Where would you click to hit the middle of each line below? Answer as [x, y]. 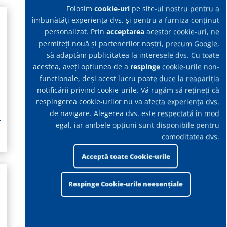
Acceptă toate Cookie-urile [126, 156]
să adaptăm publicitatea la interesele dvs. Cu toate [133, 55]
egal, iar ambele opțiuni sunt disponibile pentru [138, 125]
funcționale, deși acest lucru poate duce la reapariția [130, 79]
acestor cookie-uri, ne [182, 32]
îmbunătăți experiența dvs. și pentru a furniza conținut [126, 20]
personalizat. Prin [76, 32]
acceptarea [126, 32]
